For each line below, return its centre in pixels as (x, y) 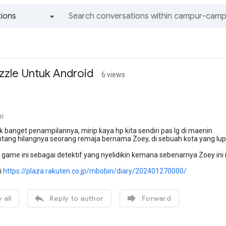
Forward (156, 198)
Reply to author (76, 198)
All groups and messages (37, 35)
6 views (113, 75)
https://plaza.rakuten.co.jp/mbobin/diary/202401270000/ (95, 171)
